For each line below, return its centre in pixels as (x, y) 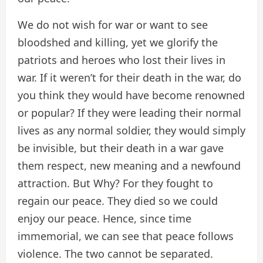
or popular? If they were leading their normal (129, 113)
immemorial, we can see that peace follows (126, 236)
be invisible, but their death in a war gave (121, 148)
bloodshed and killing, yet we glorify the (118, 43)
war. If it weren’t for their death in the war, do (129, 78)
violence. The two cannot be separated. (115, 254)
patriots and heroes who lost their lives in (122, 60)
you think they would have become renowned (131, 95)
